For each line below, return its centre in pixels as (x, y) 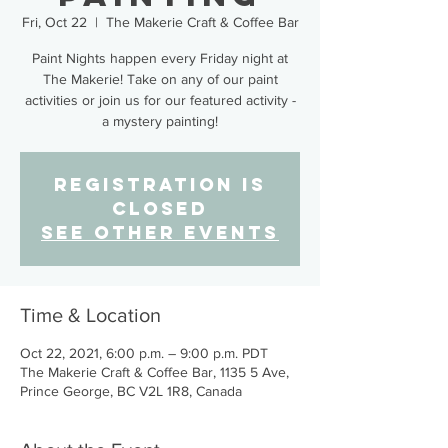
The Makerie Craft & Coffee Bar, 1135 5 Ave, (154, 372)
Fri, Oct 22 (54, 22)
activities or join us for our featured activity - (160, 100)
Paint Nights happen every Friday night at (160, 58)
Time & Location (90, 315)
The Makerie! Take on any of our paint (160, 79)
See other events (160, 232)
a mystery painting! (160, 121)
